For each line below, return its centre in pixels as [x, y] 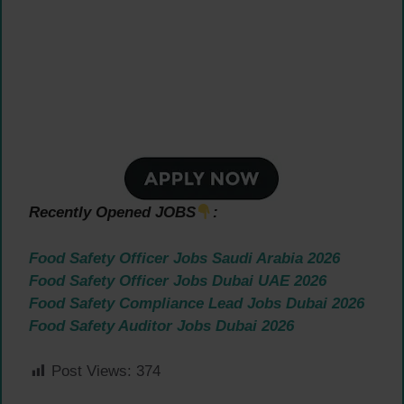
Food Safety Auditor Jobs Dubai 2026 [161, 326]
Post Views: [92, 372]
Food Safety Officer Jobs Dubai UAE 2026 [178, 280]
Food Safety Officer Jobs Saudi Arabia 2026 [184, 258]
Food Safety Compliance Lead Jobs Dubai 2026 [197, 303]
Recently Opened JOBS [112, 213]
